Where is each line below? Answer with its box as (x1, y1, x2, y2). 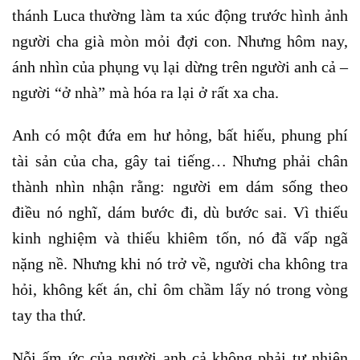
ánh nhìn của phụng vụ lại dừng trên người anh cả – (12, 57, 348, 76)
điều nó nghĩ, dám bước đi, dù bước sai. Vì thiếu (12, 202, 348, 221)
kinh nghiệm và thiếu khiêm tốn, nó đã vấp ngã (12, 228, 348, 247)
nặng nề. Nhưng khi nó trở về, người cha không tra (12, 254, 348, 272)
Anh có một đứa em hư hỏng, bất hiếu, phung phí (12, 125, 348, 144)
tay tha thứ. (12, 305, 86, 324)
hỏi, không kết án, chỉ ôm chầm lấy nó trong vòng (12, 280, 348, 298)
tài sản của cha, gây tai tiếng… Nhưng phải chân (12, 151, 348, 170)
